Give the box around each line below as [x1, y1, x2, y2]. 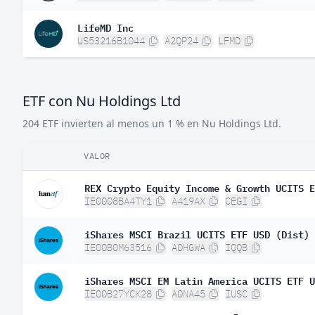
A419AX [172, 195, 205, 207]
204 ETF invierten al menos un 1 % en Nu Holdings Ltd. [22, 117, 281, 130]
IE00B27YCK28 [84, 288, 152, 300]
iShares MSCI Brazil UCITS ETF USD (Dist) [84, 226, 309, 241]
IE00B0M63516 [84, 241, 152, 254]
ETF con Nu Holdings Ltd [22, 91, 181, 110]
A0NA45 [172, 288, 205, 300]
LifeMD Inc [77, 19, 134, 34]
